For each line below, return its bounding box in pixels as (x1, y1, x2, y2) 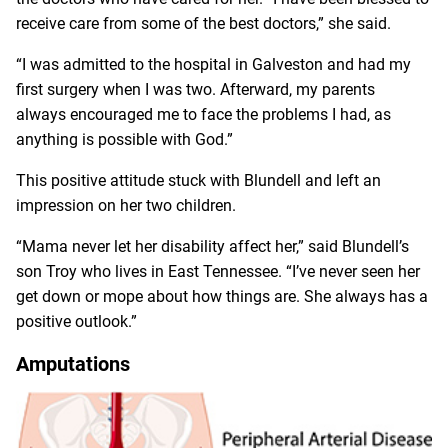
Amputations (16, 351, 130, 376)
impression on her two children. (16, 195, 236, 215)
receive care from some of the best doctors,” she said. (16, 13, 391, 33)
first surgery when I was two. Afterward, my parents (16, 79, 375, 99)
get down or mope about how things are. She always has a (16, 286, 428, 306)
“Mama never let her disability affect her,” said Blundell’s (16, 236, 409, 256)
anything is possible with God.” (16, 129, 233, 149)
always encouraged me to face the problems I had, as (16, 104, 391, 124)
